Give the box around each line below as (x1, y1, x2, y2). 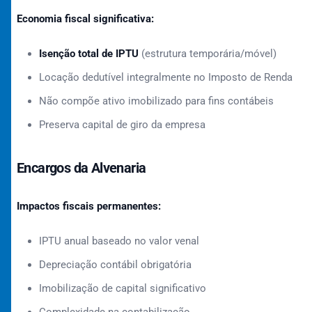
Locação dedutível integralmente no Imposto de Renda (39, 71, 292, 84)
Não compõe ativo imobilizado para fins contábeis (39, 95, 274, 107)
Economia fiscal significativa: (17, 13, 154, 25)
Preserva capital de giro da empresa (39, 118, 205, 131)
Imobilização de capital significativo (39, 282, 206, 295)
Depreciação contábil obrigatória (39, 258, 192, 271)
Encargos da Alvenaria (17, 159, 146, 176)
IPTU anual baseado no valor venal (39, 235, 199, 247)
